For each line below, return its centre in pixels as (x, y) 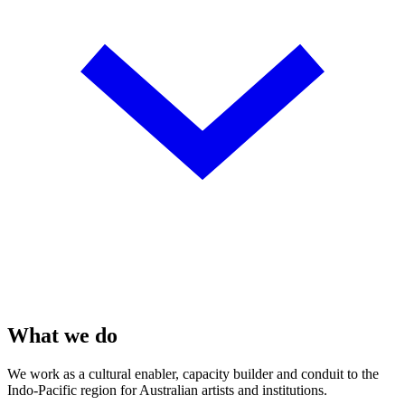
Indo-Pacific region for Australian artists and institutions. (167, 391)
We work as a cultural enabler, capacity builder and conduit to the (193, 374)
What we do (62, 336)
